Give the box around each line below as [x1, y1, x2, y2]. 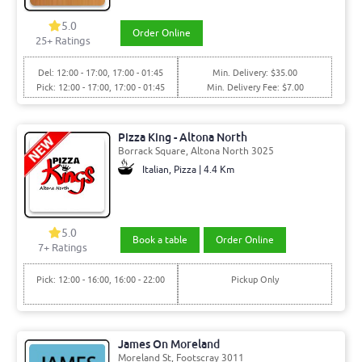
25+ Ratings [35, 34, 90, 48]
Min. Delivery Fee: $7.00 [206, 82, 304, 94]
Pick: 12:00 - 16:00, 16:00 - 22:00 [36, 274, 165, 286]
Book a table [132, 234, 187, 247]
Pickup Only [231, 274, 280, 286]
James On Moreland [117, 336, 220, 351]
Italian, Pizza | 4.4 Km [141, 162, 234, 176]
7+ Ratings [38, 241, 88, 255]
